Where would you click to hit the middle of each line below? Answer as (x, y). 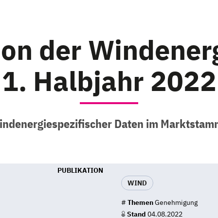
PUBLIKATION (80, 170)
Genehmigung (175, 202)
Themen (140, 202)
